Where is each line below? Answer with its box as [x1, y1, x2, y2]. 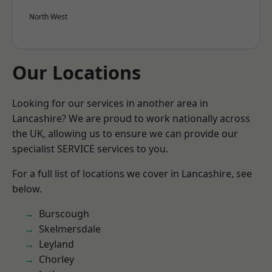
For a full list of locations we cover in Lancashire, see [12, 167, 252, 180]
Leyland [39, 237, 74, 251]
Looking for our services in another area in [12, 97, 208, 110]
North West [29, 12, 67, 22]
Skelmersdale [39, 222, 101, 236]
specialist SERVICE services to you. [12, 142, 168, 155]
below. [12, 182, 42, 195]
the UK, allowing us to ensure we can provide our [12, 127, 238, 140]
